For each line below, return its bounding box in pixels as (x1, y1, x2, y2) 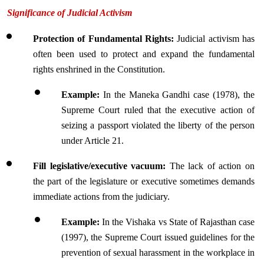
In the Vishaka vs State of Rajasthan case (102, 217, 255, 227)
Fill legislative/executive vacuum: (33, 161, 170, 171)
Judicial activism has (177, 34, 255, 44)
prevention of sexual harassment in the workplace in (61, 247, 255, 258)
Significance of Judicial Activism (7, 8, 132, 18)
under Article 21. (61, 136, 124, 146)
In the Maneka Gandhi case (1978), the (100, 90, 255, 100)
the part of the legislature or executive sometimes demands (33, 176, 255, 186)
